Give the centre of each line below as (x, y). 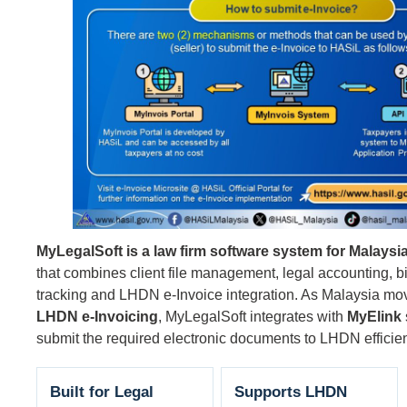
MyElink (374, 316)
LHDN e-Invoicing (97, 316)
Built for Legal (102, 392)
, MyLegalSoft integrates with (253, 316)
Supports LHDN (291, 392)
